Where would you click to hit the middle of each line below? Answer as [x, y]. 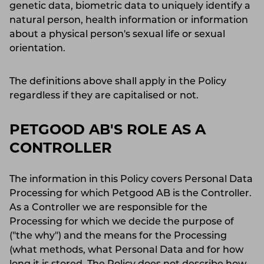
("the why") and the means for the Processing [118, 236]
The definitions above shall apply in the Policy [118, 82]
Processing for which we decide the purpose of [122, 222]
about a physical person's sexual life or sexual [117, 34]
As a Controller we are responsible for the [108, 208]
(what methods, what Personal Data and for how [126, 250]
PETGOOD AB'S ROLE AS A [108, 131]
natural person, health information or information [129, 20]
